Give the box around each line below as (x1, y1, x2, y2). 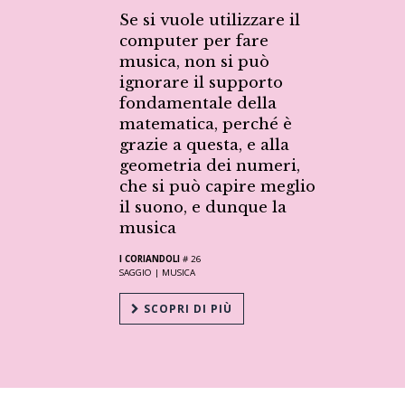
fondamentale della (119, 94, 277, 114)
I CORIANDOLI (119, 253, 180, 266)
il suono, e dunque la (119, 198, 287, 218)
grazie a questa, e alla (119, 136, 289, 155)
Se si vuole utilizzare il (119, 11, 300, 31)
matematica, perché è (119, 115, 292, 135)
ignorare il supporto (119, 73, 283, 93)
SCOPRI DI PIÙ (140, 301, 232, 317)
